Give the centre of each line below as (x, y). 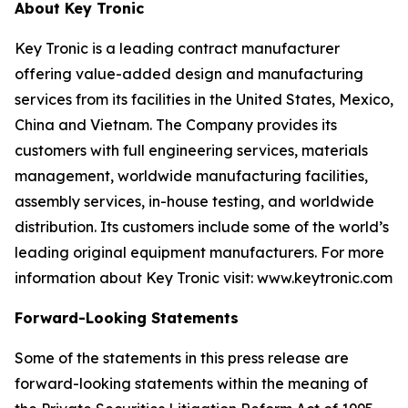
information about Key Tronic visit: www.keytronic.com (204, 278)
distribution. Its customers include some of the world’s (202, 227)
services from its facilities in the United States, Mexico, (204, 99)
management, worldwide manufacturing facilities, (191, 176)
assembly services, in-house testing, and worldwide (194, 201)
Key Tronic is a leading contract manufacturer (177, 48)
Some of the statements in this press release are (182, 358)
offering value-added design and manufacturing (189, 74)
